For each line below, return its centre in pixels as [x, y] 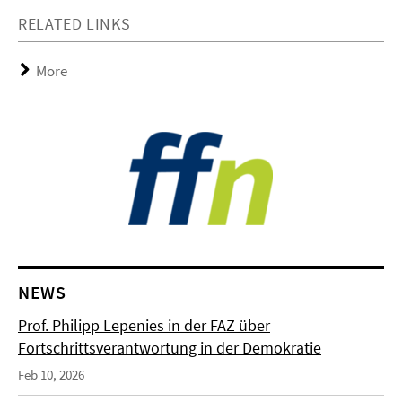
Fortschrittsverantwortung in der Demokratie [170, 348]
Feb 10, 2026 [51, 375]
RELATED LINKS [74, 24]
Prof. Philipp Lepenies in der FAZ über [144, 325]
